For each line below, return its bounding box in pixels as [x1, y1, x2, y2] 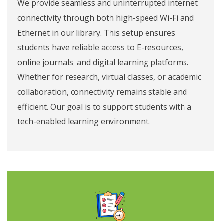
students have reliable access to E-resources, [17, 42, 183, 53]
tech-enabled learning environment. [17, 116, 150, 127]
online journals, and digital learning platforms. [17, 57, 188, 68]
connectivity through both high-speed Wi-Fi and [17, 12, 194, 23]
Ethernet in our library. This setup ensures [17, 27, 175, 38]
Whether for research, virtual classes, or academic [17, 72, 201, 82]
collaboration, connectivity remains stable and [17, 86, 187, 97]
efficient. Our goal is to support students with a [17, 101, 191, 112]
